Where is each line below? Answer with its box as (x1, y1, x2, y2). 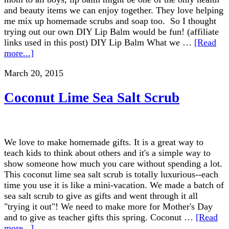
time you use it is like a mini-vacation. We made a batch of (4, 180, 224, 191)
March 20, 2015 (4, 67, 63, 78)
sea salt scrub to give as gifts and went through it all (4, 191, 198, 201)
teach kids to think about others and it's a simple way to (4, 148, 211, 158)
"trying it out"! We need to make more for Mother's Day (4, 201, 213, 212)
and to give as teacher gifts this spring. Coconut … (4, 212, 196, 223)
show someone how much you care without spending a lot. (4, 158, 222, 169)
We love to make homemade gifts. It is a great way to (4, 137, 203, 148)
